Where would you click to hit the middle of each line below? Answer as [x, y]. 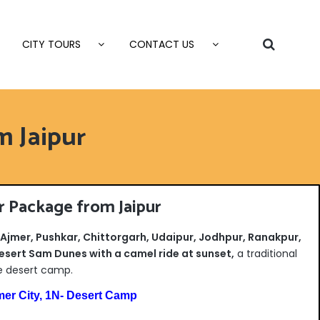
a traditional [265, 254]
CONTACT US [162, 44]
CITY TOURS [51, 44]
